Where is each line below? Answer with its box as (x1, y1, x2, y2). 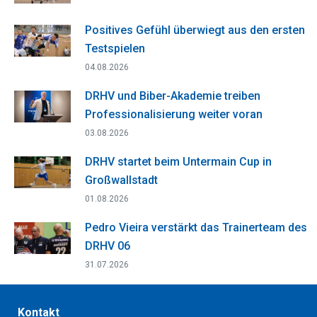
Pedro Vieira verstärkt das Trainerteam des (85, 220, 307, 234)
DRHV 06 (85, 238, 130, 253)
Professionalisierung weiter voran (85, 107, 263, 121)
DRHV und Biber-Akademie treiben (85, 88, 260, 103)
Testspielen (85, 41, 145, 55)
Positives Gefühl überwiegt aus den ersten (85, 23, 305, 37)
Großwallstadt (85, 173, 158, 187)
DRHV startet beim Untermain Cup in (85, 154, 272, 168)
